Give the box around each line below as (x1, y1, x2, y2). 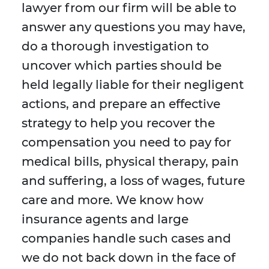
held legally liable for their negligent (22, 77, 244, 92)
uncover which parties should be (22, 58, 222, 73)
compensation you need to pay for (22, 135, 231, 150)
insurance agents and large (22, 212, 189, 227)
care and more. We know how (22, 193, 204, 208)
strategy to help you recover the (22, 116, 215, 131)
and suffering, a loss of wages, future (22, 174, 245, 189)
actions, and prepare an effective (22, 97, 220, 112)
